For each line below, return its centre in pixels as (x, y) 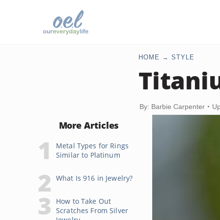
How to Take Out (84, 201)
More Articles (89, 125)
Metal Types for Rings (92, 146)
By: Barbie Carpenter (172, 107)
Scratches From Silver (92, 210)
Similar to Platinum (88, 155)
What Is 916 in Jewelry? (95, 178)
